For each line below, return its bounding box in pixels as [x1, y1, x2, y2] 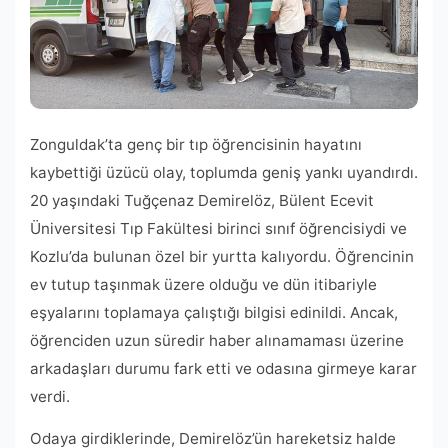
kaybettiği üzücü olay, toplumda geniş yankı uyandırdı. [30, 163, 418, 183]
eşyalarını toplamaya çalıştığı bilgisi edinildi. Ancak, [30, 303, 398, 323]
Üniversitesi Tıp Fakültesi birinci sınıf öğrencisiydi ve [30, 219, 407, 239]
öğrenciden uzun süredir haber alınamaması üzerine [30, 331, 404, 351]
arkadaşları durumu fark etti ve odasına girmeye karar [30, 359, 417, 379]
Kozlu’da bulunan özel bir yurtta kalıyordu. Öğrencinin [30, 247, 414, 267]
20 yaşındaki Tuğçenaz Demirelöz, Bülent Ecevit [30, 191, 374, 211]
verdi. [30, 387, 70, 407]
